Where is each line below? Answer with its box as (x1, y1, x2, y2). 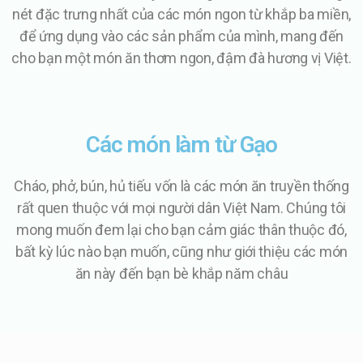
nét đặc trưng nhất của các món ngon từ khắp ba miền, (12, 5, 351, 23)
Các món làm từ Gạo (85, 130, 278, 158)
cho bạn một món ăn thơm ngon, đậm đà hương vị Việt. (11, 49, 352, 66)
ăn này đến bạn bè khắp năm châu (75, 264, 288, 282)
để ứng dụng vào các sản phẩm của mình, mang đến (19, 27, 344, 45)
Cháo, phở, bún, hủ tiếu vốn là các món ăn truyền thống (14, 177, 349, 194)
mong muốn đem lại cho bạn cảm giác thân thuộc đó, (16, 220, 347, 238)
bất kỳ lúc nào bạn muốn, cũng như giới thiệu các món (15, 242, 348, 260)
